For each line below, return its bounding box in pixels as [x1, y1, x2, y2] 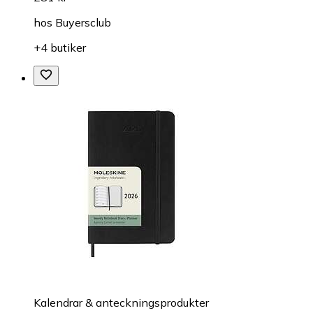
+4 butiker [34, 41, 86, 55]
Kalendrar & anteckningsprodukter [34, 296, 209, 310]
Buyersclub [55, 15, 111, 30]
